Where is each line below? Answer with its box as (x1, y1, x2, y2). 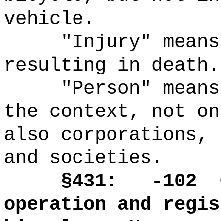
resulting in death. (4, 54, 220, 76)
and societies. (4, 147, 163, 169)
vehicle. (4, 8, 95, 30)
